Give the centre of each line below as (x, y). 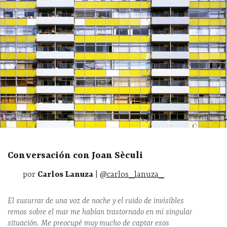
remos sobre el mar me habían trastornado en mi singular (100, 212)
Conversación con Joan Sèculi (75, 156)
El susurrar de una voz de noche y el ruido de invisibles (96, 201)
